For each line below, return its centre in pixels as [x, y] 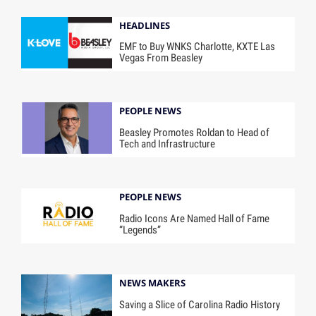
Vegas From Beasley [161, 58]
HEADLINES [145, 25]
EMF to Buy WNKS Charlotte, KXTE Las [197, 47]
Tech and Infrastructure [168, 144]
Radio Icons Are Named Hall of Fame [195, 218]
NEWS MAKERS [153, 282]
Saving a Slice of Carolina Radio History [200, 304]
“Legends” [140, 230]
